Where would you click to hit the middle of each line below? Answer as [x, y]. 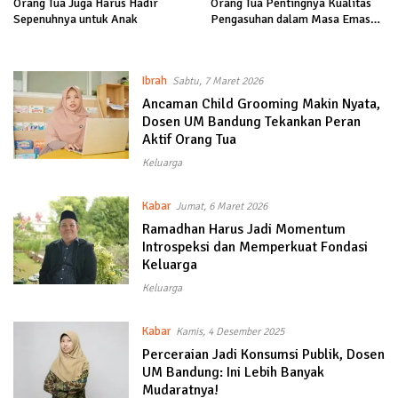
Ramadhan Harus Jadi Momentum [243, 230]
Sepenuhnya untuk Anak [76, 20]
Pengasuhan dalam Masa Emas [290, 20]
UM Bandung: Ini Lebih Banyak [233, 373]
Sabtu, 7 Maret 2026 [217, 82]
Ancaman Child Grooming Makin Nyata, [261, 104]
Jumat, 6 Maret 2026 [221, 207]
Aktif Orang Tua [189, 140]
